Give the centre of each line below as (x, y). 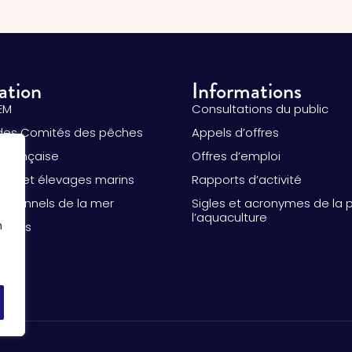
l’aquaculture (229, 217)
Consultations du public (260, 109)
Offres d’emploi (236, 156)
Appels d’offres (235, 132)
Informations (247, 91)
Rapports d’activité (247, 180)
